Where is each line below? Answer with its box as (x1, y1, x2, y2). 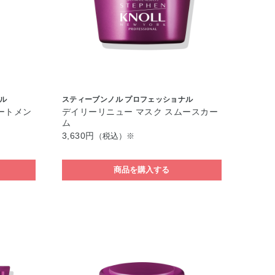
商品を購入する (114, 165, 170, 174)
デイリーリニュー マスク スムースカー (61, 107, 218, 117)
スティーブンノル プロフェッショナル (61, 95, 193, 104)
